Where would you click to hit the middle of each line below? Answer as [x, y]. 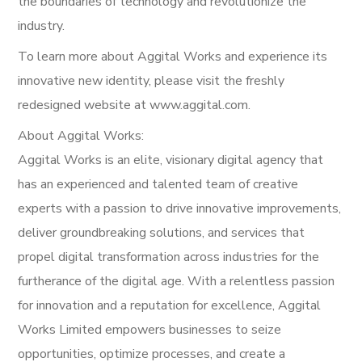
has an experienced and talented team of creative [158, 184]
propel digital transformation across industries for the [169, 257]
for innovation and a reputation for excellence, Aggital [170, 305]
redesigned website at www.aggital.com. [135, 105]
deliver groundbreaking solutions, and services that [162, 232]
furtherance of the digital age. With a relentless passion [177, 281]
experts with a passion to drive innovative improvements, [180, 208]
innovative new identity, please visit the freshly [152, 80]
